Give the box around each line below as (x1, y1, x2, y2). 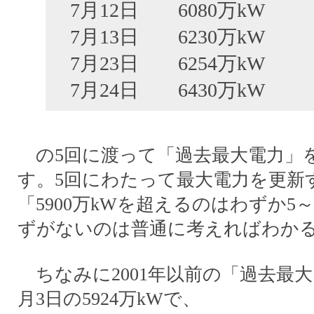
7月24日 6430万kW (70, 79, 265, 101)
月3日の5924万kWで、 (18, 289, 200, 309)
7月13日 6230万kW (70, 26, 265, 48)
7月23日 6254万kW (70, 53, 265, 74)
